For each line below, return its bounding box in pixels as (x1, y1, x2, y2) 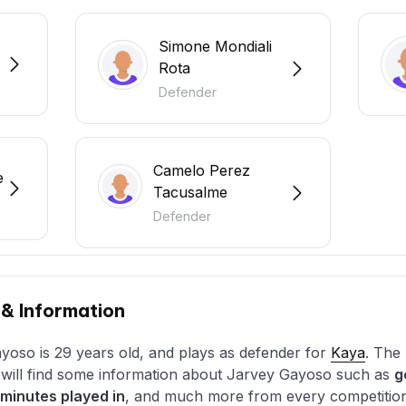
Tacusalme (152, 183, 227, 202)
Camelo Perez (152, 161, 250, 180)
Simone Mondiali (158, 37, 272, 56)
